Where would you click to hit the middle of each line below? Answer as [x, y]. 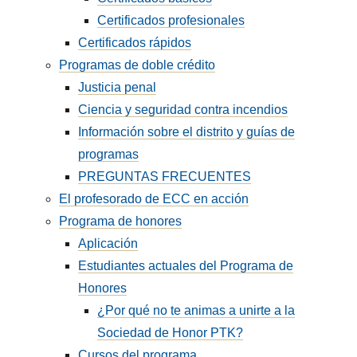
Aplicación [108, 243]
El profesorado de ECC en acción [154, 199]
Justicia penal [118, 87]
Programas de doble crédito [137, 65]
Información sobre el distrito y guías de [187, 132]
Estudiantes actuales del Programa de [186, 266]
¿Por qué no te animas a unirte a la [196, 310]
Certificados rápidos [135, 43]
